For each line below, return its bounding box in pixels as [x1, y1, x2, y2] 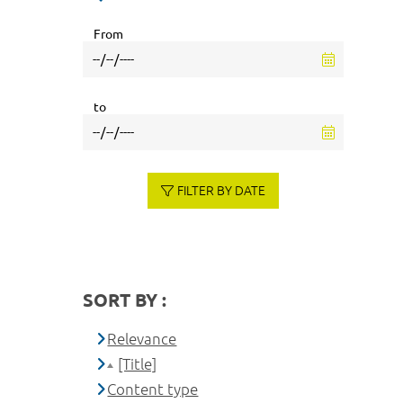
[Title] [118, 354, 157, 372]
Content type [107, 380, 199, 398]
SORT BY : [83, 289, 166, 310]
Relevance [107, 329, 177, 347]
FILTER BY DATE [176, 183, 265, 198]
